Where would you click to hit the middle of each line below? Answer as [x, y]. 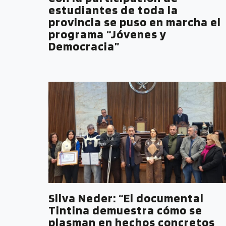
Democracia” [84, 46]
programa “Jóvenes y [107, 34]
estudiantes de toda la [113, 10]
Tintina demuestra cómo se [125, 210]
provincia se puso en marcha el [135, 22]
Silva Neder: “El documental [126, 198]
